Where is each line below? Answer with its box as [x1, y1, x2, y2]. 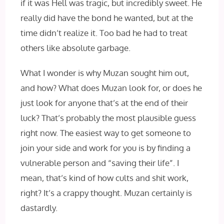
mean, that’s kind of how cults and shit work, [20, 172, 189, 183]
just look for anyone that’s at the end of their [20, 97, 188, 108]
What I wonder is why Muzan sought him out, [20, 67, 189, 78]
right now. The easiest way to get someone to [20, 127, 191, 138]
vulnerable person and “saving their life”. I [20, 157, 179, 168]
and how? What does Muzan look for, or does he [20, 82, 202, 93]
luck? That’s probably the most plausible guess [20, 112, 196, 123]
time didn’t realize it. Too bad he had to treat [20, 27, 188, 38]
